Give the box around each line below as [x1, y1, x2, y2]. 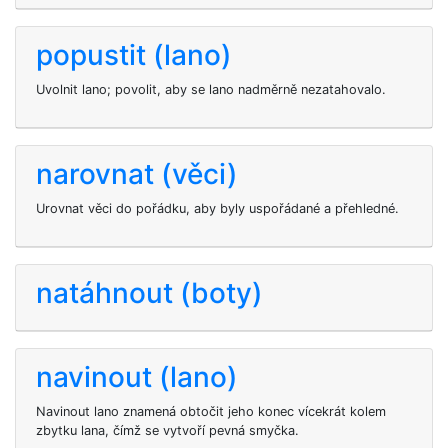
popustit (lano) [36, 38, 232, 72]
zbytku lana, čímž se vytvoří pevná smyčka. [36, 423, 299, 438]
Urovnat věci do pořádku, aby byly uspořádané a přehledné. [36, 201, 399, 216]
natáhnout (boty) [36, 276, 263, 310]
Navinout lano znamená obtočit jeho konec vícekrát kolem [36, 404, 386, 419]
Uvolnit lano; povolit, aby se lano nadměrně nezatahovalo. [36, 82, 386, 97]
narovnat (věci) [36, 157, 238, 191]
